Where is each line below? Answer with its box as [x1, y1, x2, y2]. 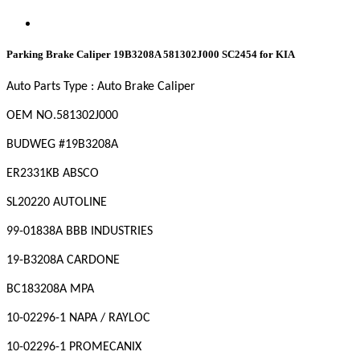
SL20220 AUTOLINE [6, 196, 107, 210]
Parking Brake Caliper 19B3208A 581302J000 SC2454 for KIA [6, 48, 295, 61]
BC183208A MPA [6, 283, 94, 297]
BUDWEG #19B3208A [6, 138, 118, 152]
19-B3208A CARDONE [6, 254, 120, 268]
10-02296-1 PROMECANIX [6, 341, 141, 354]
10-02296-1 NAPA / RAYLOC [6, 312, 150, 325]
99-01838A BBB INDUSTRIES [6, 225, 153, 239]
